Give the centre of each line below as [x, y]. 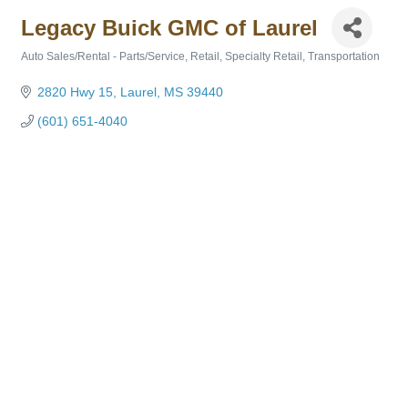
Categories [49, 69]
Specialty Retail [264, 56]
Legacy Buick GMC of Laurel [169, 27]
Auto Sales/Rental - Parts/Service [103, 56]
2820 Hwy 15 [75, 92]
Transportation [344, 56]
